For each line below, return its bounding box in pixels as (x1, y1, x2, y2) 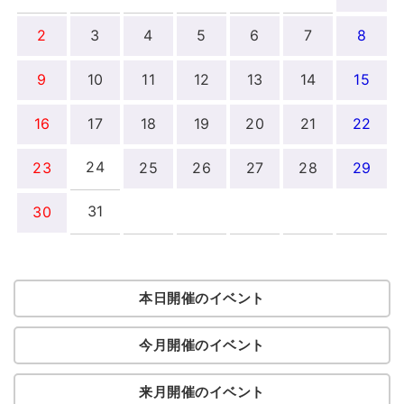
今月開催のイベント (139, 335, 265, 353)
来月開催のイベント (139, 382, 265, 400)
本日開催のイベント (139, 289, 265, 307)
